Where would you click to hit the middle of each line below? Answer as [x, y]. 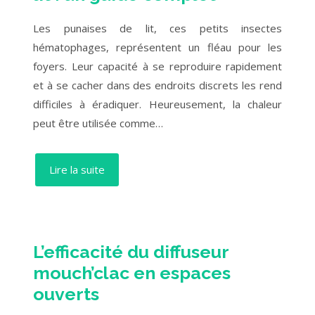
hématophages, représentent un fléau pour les [157, 47]
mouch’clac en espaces [132, 273]
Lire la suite [77, 169]
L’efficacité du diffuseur [131, 252]
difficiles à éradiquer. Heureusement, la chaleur [157, 104]
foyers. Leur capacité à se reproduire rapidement [157, 66]
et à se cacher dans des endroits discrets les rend [157, 85]
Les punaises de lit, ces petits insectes [157, 28]
